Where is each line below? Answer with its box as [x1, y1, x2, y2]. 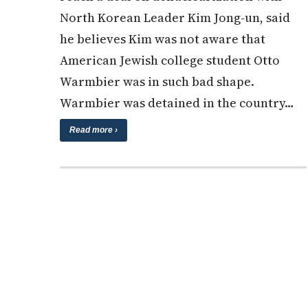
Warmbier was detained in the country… [60, 93, 294, 111]
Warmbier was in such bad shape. [60, 72, 254, 90]
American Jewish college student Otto [60, 51, 280, 69]
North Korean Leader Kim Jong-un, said [60, 8, 290, 26]
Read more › [69, 124, 118, 135]
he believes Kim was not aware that [60, 30, 265, 47]
